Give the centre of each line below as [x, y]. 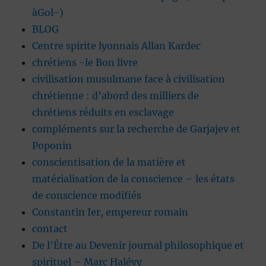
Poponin [52, 146]
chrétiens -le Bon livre [85, 63]
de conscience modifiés [87, 196]
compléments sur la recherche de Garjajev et [137, 129]
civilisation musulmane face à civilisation [129, 79]
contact [50, 229]
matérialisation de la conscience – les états [134, 179]
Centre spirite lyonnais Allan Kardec [117, 46]
